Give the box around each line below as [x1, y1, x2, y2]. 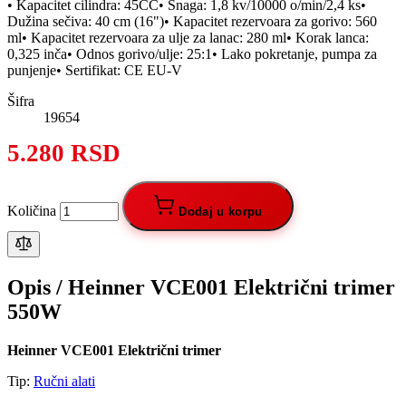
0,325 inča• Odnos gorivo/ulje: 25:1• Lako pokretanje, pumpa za [7, 45, 377, 62]
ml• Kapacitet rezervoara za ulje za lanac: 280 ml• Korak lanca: [7, 29, 369, 45]
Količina [7, 202, 56, 218]
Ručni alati [34, 372, 95, 389]
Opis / [7, 275, 68, 299]
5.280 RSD [7, 139, 121, 167]
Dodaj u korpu [179, 204, 263, 218]
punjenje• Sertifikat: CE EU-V [7, 62, 182, 78]
